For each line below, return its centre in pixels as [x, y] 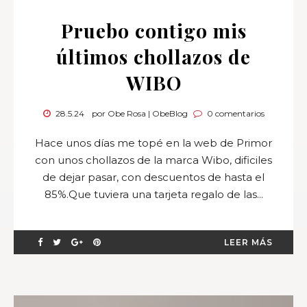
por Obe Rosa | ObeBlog [139, 114]
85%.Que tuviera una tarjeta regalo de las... [153, 195]
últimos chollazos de [153, 57]
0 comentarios [234, 114]
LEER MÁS [248, 243]
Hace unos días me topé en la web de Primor [153, 143]
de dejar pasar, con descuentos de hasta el [153, 177]
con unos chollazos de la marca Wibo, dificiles [153, 160]
